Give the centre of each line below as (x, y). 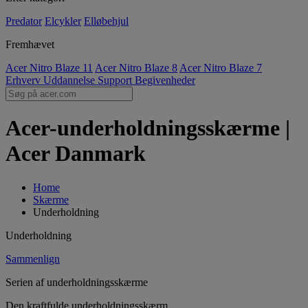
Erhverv (24, 80)
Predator (24, 21)
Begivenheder (165, 80)
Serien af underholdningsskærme (77, 282)
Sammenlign (33, 258)
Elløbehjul (106, 21)
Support (116, 80)
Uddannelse (70, 80)
